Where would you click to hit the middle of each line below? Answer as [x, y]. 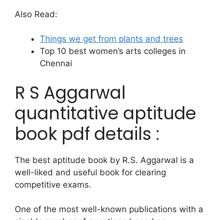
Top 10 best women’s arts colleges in [113, 51]
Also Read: [36, 14]
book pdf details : [87, 134]
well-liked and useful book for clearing [90, 172]
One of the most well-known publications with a [109, 209]
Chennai [56, 64]
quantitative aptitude [106, 113]
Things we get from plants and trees [111, 39]
